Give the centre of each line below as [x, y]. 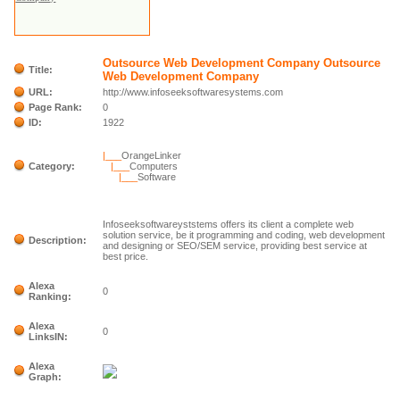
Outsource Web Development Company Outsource [242, 63]
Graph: [46, 377]
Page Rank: [56, 107]
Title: [41, 70]
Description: [58, 240]
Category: [52, 166]
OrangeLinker [152, 155]
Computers [154, 166]
